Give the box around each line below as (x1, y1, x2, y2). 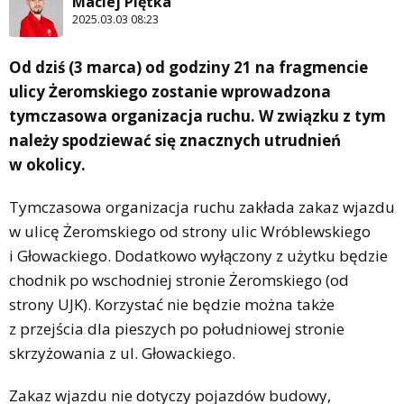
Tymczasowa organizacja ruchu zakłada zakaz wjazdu (9, 196, 395, 217)
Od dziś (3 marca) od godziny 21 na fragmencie (9, 56, 368, 78)
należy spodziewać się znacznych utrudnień (9, 129, 341, 151)
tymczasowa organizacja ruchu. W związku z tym (9, 105, 386, 126)
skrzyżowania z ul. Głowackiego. (9, 342, 235, 363)
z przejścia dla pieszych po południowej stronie (9, 317, 344, 339)
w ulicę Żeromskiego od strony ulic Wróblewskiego (9, 220, 371, 242)
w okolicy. (9, 153, 86, 175)
